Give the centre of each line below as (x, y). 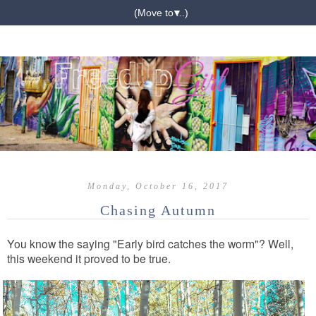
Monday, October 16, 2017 (158, 187)
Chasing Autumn (158, 211)
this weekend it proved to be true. (90, 259)
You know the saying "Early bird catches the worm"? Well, (150, 244)
